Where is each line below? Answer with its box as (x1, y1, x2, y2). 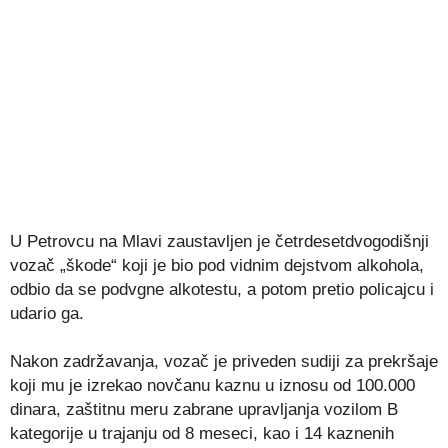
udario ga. (10, 303, 84, 323)
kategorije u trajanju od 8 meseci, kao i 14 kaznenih (10, 423, 394, 443)
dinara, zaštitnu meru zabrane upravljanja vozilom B (10, 399, 398, 419)
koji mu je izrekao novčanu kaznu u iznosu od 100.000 (10, 375, 415, 395)
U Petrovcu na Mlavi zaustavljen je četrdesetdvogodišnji (10, 231, 429, 251)
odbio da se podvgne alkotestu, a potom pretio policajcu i (10, 279, 434, 299)
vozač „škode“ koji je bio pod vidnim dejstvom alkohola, (10, 255, 424, 275)
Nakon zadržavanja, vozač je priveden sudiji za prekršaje (10, 351, 438, 371)
